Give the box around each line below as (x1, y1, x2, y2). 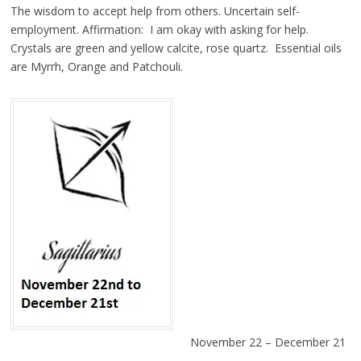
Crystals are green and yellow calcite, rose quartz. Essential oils (10, 39, 342, 56)
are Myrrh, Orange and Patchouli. (10, 58, 183, 74)
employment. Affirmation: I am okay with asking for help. (10, 21, 309, 37)
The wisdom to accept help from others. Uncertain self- (10, 2, 300, 19)
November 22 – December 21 (189, 334, 346, 350)
